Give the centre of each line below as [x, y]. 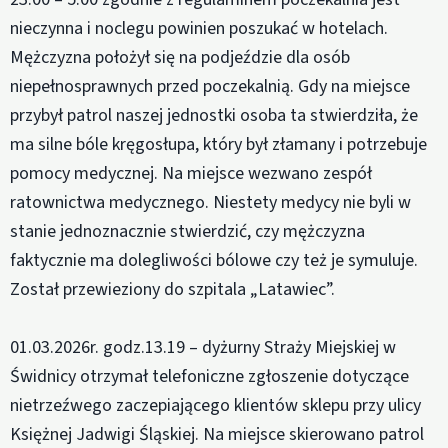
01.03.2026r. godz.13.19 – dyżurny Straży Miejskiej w [203, 348]
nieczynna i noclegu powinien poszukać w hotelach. [199, 29]
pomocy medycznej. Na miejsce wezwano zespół [191, 174]
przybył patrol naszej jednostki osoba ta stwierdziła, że [214, 116]
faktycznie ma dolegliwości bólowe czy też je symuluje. [214, 261]
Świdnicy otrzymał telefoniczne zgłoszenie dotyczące [209, 377]
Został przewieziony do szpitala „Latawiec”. [172, 290]
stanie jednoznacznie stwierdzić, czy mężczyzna [187, 232]
